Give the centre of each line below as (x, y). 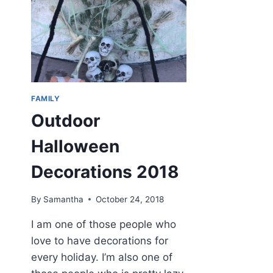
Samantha (64, 199)
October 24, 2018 (130, 199)
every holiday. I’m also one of (102, 257)
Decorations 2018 (105, 172)
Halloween (75, 147)
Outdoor (66, 121)
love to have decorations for (100, 240)
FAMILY (46, 99)
